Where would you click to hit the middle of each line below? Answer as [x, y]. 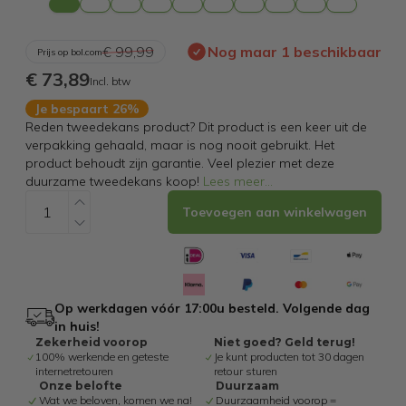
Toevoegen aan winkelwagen [274, 212]
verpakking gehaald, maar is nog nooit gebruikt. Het [179, 145]
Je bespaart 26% [87, 109]
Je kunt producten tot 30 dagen [289, 357]
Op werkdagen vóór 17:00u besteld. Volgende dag [212, 308]
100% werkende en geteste [102, 357]
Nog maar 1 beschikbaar [294, 52]
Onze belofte [80, 386]
